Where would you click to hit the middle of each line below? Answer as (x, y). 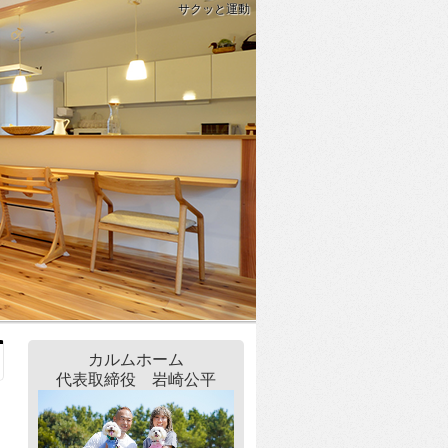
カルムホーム (136, 359)
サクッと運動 (213, 9)
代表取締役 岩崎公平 (136, 379)
